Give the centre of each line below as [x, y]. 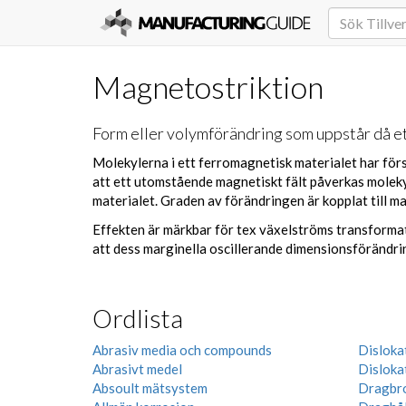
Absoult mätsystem [150, 388]
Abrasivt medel [137, 369]
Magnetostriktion [208, 87]
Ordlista [138, 318]
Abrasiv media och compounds [182, 350]
